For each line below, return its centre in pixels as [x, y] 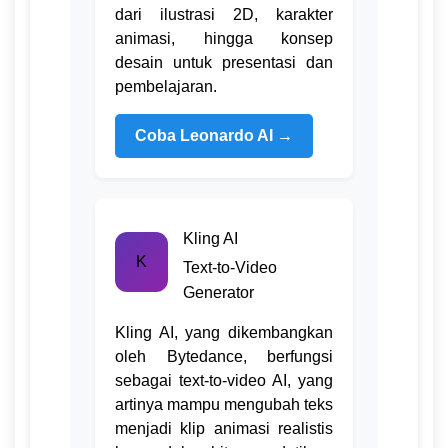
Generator [219, 293]
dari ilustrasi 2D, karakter [224, 15]
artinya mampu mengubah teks [224, 405]
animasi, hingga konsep [224, 39]
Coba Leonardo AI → [214, 136]
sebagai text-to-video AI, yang [224, 381]
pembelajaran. [166, 87]
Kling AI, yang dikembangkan [224, 333]
